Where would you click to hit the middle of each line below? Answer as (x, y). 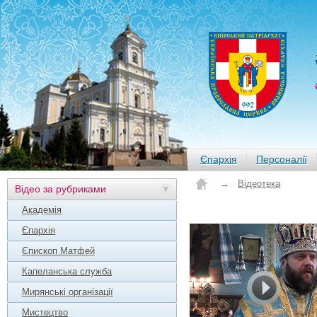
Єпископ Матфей (58, 251)
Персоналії (281, 159)
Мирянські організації (68, 292)
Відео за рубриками (60, 189)
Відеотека (259, 184)
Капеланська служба (67, 271)
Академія (42, 210)
